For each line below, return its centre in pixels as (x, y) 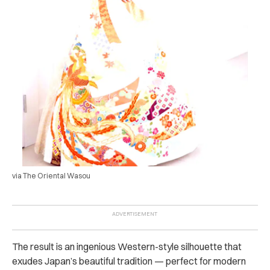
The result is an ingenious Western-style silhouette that (127, 247)
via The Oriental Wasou (51, 176)
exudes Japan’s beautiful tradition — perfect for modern (129, 261)
